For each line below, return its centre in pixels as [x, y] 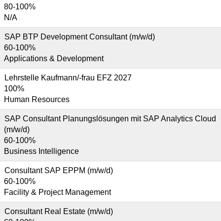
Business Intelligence [41, 151]
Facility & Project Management [57, 192]
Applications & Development [54, 58]
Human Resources [37, 99]
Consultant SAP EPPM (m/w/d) [59, 170]
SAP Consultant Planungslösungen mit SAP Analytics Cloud [110, 119]
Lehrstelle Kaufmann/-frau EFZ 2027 [68, 78]
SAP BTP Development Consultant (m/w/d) [80, 37]
